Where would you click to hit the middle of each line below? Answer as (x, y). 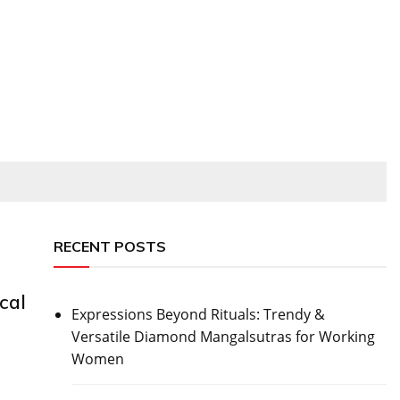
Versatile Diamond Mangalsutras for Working (223, 337)
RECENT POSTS (109, 246)
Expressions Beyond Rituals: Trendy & (198, 314)
